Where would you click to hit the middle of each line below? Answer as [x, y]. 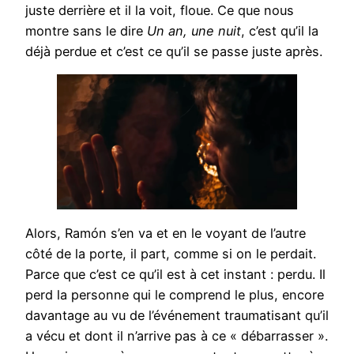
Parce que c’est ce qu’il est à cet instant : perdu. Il [175, 274]
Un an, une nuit [194, 31]
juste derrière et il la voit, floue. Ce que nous [160, 11]
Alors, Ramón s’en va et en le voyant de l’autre [166, 233]
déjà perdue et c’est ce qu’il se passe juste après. [174, 52]
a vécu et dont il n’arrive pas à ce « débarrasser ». [177, 335]
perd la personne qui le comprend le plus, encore [175, 294]
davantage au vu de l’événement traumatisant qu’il [177, 315]
